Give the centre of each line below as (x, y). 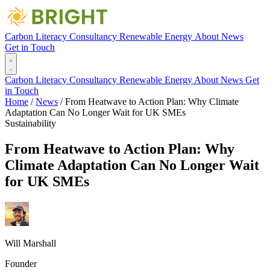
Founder (21, 263)
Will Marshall (30, 243)
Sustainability (30, 123)
